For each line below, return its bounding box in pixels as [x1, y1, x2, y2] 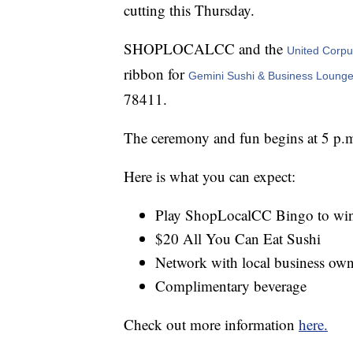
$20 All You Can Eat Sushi [155, 229, 321, 249]
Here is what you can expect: [124, 166, 295, 187]
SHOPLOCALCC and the [124, 39, 287, 59]
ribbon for [124, 64, 188, 84]
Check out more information [124, 314, 299, 335]
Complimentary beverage [155, 276, 307, 296]
